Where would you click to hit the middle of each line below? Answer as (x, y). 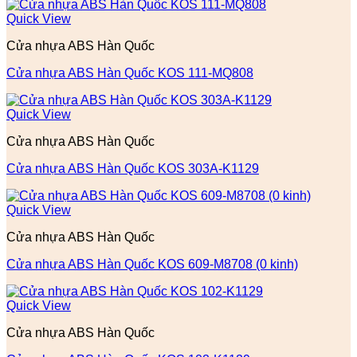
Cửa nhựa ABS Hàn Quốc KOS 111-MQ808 (130, 73)
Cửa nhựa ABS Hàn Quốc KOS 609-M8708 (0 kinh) (152, 264)
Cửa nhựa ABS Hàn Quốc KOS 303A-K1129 (133, 168)
